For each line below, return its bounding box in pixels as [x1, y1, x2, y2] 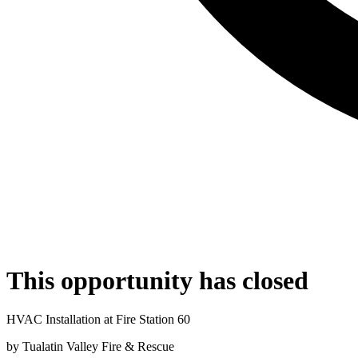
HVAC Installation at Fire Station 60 [6, 312, 190, 327]
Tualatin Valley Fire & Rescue [22, 340, 174, 354]
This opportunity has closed [6, 265, 308, 295]
